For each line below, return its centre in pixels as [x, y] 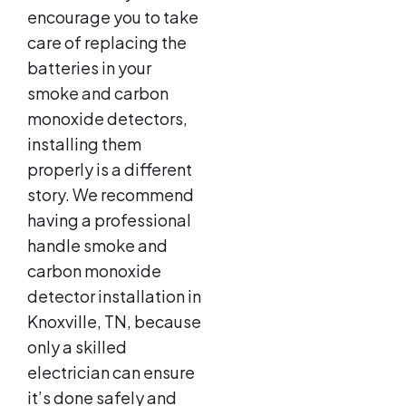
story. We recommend [111, 195]
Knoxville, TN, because [114, 322]
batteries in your [89, 68]
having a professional [109, 220]
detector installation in [114, 296]
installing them [84, 144]
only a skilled [77, 347]
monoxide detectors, [107, 119]
